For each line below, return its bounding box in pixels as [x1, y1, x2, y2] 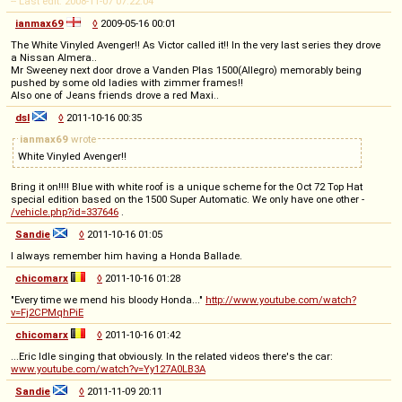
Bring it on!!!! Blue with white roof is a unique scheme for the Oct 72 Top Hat [11, 179, 363, 193]
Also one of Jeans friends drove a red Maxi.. [11, 88, 219, 101]
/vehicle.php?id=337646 [11, 205, 118, 218]
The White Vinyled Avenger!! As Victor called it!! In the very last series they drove [11, 38, 380, 51]
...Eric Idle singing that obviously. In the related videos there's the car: [11, 349, 333, 363]
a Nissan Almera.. [11, 50, 97, 64]
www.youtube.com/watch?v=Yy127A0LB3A [11, 362, 205, 375]
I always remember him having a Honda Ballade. [11, 249, 242, 262]
